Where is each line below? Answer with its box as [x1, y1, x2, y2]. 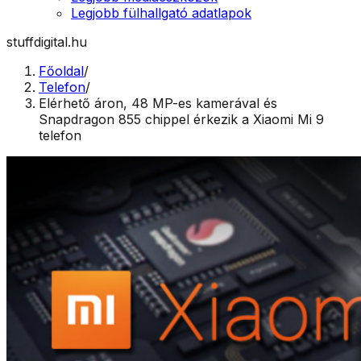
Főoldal [39, 63, 84, 79]
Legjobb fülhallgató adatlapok [71, 5, 251, 21]
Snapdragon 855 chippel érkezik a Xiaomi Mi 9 [39, 111, 324, 127]
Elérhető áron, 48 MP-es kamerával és [39, 95, 277, 111]
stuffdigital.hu [6, 34, 87, 50]
